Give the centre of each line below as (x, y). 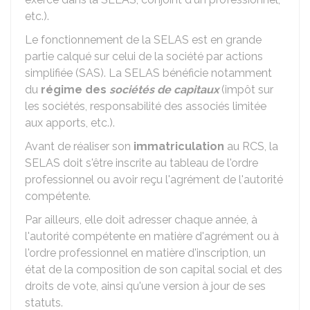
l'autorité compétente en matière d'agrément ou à (152, 236)
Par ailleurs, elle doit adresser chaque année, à (141, 220)
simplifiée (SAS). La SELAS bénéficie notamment (148, 73)
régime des (75, 90)
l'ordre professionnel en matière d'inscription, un (145, 253)
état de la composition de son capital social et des (154, 270)
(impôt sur (246, 90)
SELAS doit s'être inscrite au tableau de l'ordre (142, 163)
